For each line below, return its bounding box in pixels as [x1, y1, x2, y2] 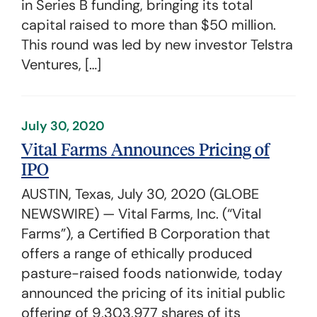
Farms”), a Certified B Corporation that [21, 224, 270, 243]
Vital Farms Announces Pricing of [21, 137, 270, 160]
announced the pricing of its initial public [21, 284, 285, 302]
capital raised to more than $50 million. [21, 16, 276, 34]
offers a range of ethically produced [21, 244, 253, 263]
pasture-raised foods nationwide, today [21, 264, 282, 282]
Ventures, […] [21, 55, 101, 74]
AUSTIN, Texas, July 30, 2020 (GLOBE [21, 185, 259, 203]
